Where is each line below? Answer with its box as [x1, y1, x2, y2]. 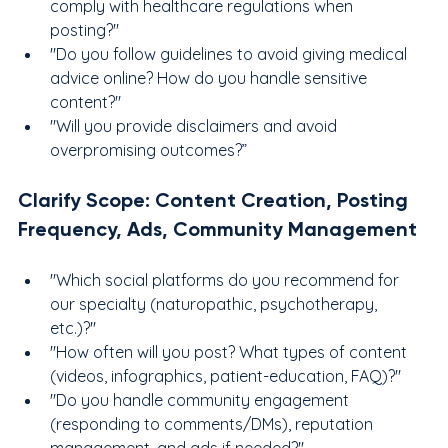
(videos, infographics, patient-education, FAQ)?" [50, 365, 401, 386]
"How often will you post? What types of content [50, 341, 411, 362]
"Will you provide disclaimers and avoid [50, 115, 341, 136]
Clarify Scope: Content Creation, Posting [18, 187, 413, 212]
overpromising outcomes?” [50, 139, 247, 160]
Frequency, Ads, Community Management [18, 216, 417, 241]
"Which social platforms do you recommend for [50, 269, 403, 290]
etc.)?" [50, 317, 96, 338]
